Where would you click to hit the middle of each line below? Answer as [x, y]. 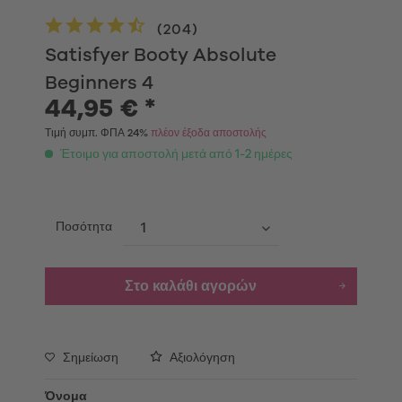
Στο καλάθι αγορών [190, 286]
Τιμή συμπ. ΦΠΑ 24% [98, 133]
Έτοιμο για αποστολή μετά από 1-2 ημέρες [175, 154]
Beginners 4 [99, 83]
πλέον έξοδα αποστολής [209, 133]
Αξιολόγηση [201, 358]
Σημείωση [91, 358]
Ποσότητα [84, 227]
